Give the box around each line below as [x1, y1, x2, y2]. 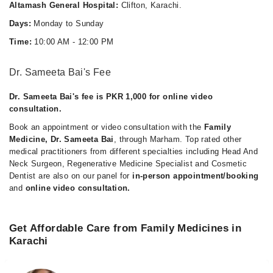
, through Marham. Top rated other [113, 135, 242, 144]
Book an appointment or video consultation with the [9, 122, 204, 132]
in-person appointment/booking [132, 171, 259, 180]
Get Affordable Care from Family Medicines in [9, 222, 242, 234]
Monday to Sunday [30, 19, 104, 28]
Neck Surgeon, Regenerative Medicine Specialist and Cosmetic [9, 159, 247, 168]
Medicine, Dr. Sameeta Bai [9, 135, 114, 144]
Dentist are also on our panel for [9, 171, 133, 180]
